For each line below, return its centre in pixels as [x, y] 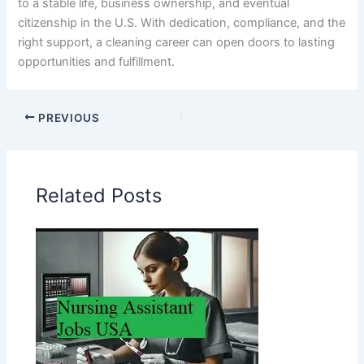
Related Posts [99, 195]
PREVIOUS [67, 117]
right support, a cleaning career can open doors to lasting [177, 43]
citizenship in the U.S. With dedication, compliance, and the [182, 23]
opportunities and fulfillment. [97, 62]
